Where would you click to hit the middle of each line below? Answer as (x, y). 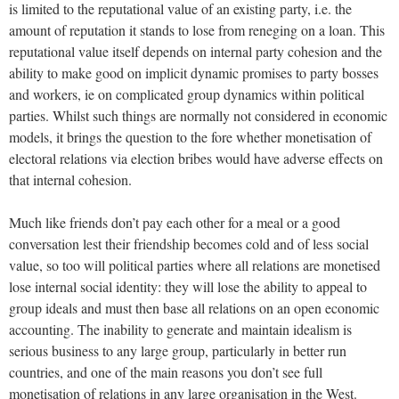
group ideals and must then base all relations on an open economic (194, 307)
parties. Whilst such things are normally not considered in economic (198, 115)
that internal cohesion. (70, 179)
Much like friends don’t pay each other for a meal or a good (175, 222)
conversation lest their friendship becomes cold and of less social (189, 243)
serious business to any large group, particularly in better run (178, 350)
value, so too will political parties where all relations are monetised (195, 265)
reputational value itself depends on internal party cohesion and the (195, 51)
